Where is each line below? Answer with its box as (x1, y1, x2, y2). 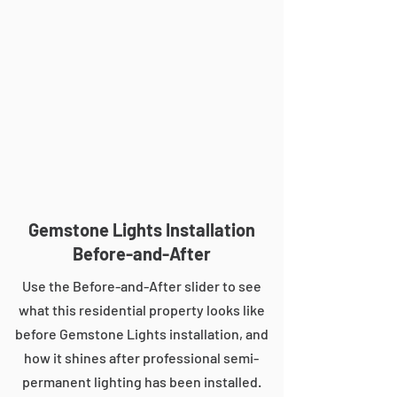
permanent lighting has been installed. (21, 373, 261, 390)
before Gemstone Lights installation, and (14, 325, 269, 342)
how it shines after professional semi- (24, 349, 259, 366)
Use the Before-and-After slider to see (21, 277, 261, 294)
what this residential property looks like (18, 301, 265, 318)
